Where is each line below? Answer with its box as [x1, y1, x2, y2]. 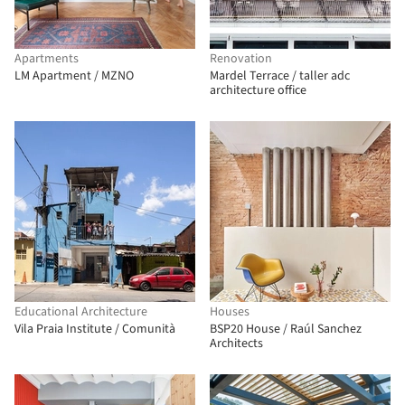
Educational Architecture [14, 303, 147, 321]
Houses [210, 303, 250, 321]
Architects [210, 334, 263, 353]
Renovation [210, 50, 272, 68]
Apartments [14, 50, 79, 68]
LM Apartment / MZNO [14, 67, 134, 85]
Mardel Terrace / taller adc [210, 67, 350, 85]
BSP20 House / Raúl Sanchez [210, 320, 362, 338]
